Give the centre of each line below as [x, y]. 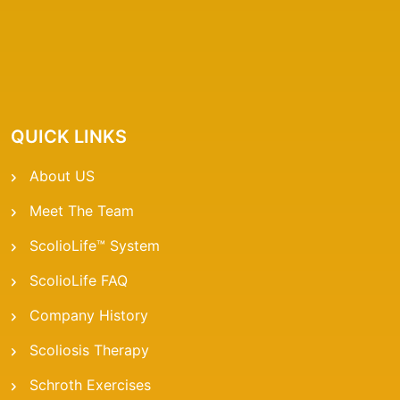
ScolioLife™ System [95, 246]
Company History [89, 316]
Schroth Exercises [90, 385]
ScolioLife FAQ [79, 281]
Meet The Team [82, 211]
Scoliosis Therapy [89, 350]
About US [62, 176]
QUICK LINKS [69, 137]
